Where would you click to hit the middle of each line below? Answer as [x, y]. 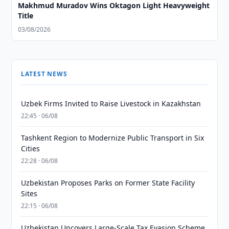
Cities [31, 148]
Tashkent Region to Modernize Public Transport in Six [113, 138]
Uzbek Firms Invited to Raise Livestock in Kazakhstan [111, 104]
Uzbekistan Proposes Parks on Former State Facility [108, 183]
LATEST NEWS [44, 74]
